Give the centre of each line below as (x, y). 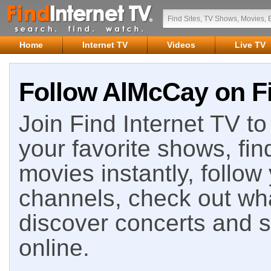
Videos (181, 45)
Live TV (250, 45)
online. (54, 248)
